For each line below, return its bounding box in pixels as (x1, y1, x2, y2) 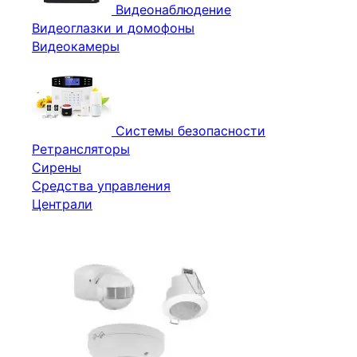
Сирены (32, 159, 81, 175)
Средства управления (32, 178, 171, 194)
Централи (32, 196, 92, 212)
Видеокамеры (32, 38, 120, 54)
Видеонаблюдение (116, 2, 231, 18)
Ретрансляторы (32, 141, 130, 157)
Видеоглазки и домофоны (32, 20, 194, 36)
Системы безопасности (116, 123, 265, 139)
